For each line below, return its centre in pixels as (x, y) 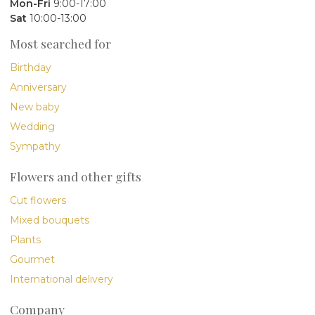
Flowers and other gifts (76, 176)
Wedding (32, 126)
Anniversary (38, 87)
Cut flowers (38, 200)
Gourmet (32, 259)
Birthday (31, 67)
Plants (25, 239)
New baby (35, 107)
